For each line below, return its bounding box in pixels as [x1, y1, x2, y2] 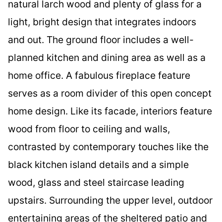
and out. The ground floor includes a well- [8, 34, 194, 46]
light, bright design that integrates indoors [8, 16, 196, 28]
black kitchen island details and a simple [8, 159, 189, 171]
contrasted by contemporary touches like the [8, 141, 209, 153]
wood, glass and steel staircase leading [8, 176, 184, 189]
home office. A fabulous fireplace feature [8, 69, 190, 82]
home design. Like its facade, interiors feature [8, 105, 212, 117]
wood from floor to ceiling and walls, [8, 123, 170, 135]
